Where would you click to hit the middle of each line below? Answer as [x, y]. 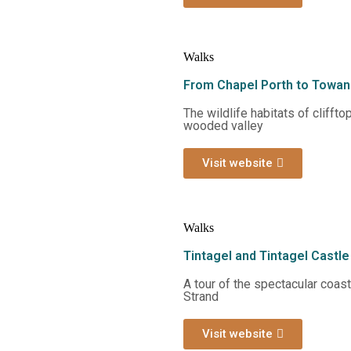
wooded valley [223, 126]
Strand [201, 297]
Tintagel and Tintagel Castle [266, 256]
